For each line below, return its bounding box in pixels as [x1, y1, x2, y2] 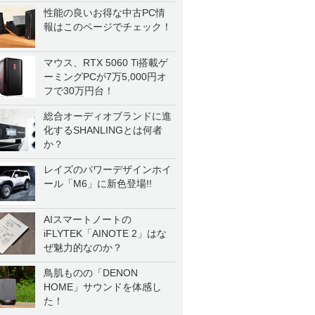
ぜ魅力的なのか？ [44, 242, 122, 253]
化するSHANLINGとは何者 [44, 124, 162, 136]
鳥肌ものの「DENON [44, 267, 138, 278]
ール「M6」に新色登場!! [44, 178, 152, 189]
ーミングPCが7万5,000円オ [44, 71, 167, 82]
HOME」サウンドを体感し [44, 281, 162, 292]
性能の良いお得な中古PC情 [44, 7, 165, 18]
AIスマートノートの [44, 214, 131, 225]
